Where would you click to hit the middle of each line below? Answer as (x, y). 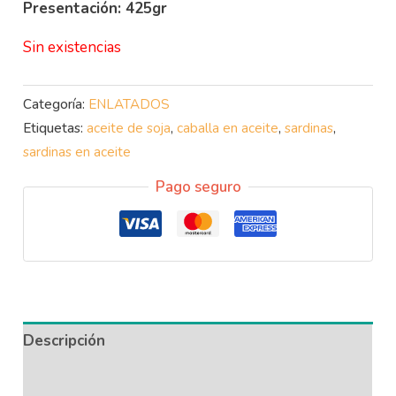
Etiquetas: (55, 128)
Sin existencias (72, 47)
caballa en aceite (228, 128)
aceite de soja (129, 128)
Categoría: (56, 104)
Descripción (65, 341)
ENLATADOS (129, 104)
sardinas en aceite (77, 152)
